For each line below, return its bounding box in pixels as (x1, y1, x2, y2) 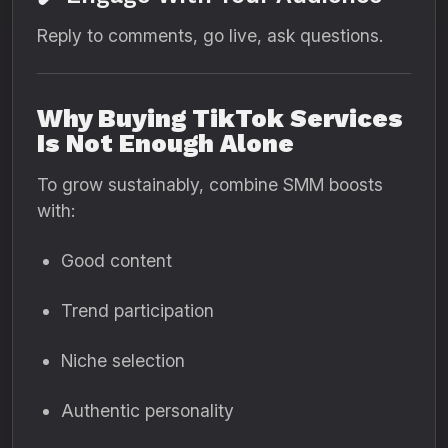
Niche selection (61, 350, 185, 371)
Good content (61, 250, 172, 271)
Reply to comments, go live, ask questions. (37, 25, 383, 46)
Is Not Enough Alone (37, 129, 294, 158)
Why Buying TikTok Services (37, 104, 403, 133)
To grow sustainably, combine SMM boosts (37, 174, 383, 195)
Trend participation (61, 300, 214, 321)
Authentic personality (61, 400, 234, 421)
